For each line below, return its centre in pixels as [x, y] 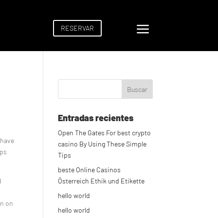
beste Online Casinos [90, 170]
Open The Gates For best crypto [105, 133]
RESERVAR [77, 28]
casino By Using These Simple [102, 144]
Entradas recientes [96, 118]
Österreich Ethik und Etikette [101, 181]
